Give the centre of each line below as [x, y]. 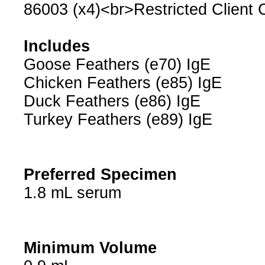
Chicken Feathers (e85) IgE [122, 83]
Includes [56, 46]
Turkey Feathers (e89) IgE [118, 120]
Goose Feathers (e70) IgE [117, 65]
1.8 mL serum [72, 193]
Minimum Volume [90, 248]
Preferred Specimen [100, 175]
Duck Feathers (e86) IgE [112, 101]
